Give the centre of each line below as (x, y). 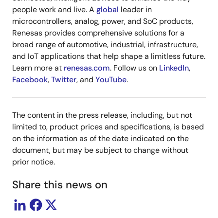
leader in (135, 9)
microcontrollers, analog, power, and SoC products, (103, 21)
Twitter (64, 80)
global (108, 9)
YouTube (111, 80)
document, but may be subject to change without (100, 150)
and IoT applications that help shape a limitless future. (109, 56)
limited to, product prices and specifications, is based (108, 127)
